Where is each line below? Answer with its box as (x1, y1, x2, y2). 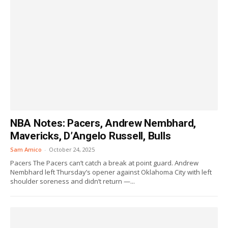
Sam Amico (10, 146, 42, 153)
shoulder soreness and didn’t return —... (10, 177, 135, 186)
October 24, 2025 (49, 146, 95, 153)
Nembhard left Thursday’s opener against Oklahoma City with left (10, 167, 212, 177)
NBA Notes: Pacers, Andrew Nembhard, (10, 117, 196, 129)
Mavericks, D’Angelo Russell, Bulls (10, 130, 171, 142)
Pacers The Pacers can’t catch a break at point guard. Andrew (10, 158, 198, 167)
